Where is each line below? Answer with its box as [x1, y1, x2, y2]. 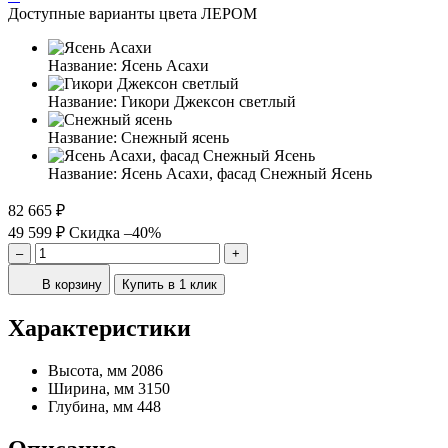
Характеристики [8, 314, 191, 341]
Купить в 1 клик [122, 276, 217, 292]
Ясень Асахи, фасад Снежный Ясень [121, 164, 372, 182]
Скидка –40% [69, 223, 161, 241]
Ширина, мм [48, 379, 134, 397]
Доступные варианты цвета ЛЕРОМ [8, 4, 257, 22]
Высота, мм [48, 361, 127, 379]
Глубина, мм [48, 397, 133, 415]
